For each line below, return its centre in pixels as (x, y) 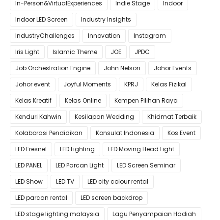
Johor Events (173, 68)
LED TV (65, 181)
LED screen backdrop (111, 198)
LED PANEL (29, 165)
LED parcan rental (41, 198)
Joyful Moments (87, 84)
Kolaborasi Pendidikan (49, 133)
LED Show (29, 181)
